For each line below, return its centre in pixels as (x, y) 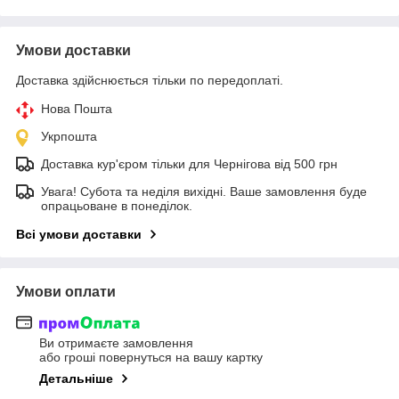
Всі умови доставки (79, 234)
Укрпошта (69, 136)
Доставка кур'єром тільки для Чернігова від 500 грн (189, 163)
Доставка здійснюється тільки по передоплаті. (150, 80)
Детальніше (76, 379)
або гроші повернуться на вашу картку (151, 358)
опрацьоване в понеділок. (117, 205)
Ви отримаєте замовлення (116, 343)
